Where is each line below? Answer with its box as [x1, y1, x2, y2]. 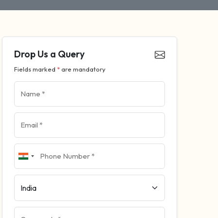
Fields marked [14, 65, 57, 73]
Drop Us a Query [14, 48, 85, 60]
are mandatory [60, 65, 106, 73]
